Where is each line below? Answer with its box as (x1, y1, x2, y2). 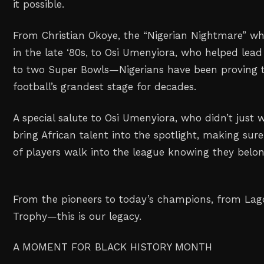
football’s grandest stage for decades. (13, 80, 197, 93)
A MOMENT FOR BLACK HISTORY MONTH (13, 241, 213, 253)
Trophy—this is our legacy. (13, 210, 142, 222)
